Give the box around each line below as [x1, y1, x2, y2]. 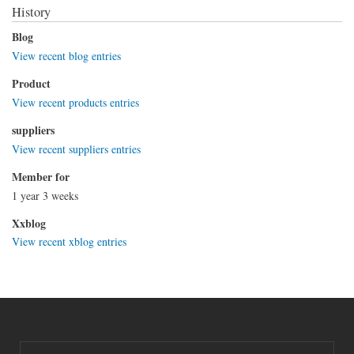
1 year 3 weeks [12, 187, 78, 203]
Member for [12, 168, 70, 185]
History [12, 3, 51, 21]
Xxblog [12, 214, 46, 232]
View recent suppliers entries [12, 141, 141, 156]
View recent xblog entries [12, 234, 126, 250]
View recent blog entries [12, 48, 121, 64]
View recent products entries [12, 94, 139, 110]
